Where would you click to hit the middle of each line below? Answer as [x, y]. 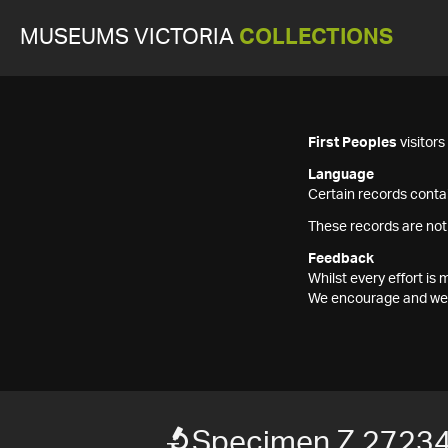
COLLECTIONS [316, 37]
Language [341, 175]
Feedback [341, 259]
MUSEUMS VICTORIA [129, 37]
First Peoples [352, 143]
